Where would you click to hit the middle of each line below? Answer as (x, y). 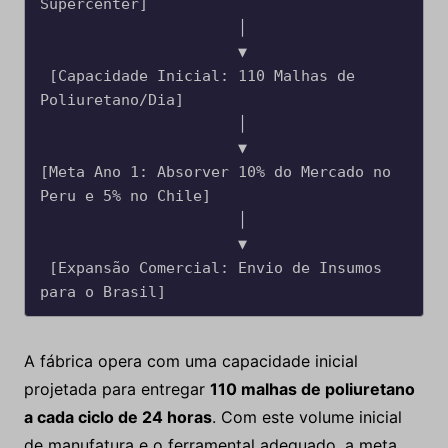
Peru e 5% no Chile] (125, 196)
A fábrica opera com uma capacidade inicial (190, 361)
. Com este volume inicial (306, 417)
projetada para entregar (116, 389)
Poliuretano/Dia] (111, 100)
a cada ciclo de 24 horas (117, 417)
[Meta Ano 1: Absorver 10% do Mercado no (215, 172)
